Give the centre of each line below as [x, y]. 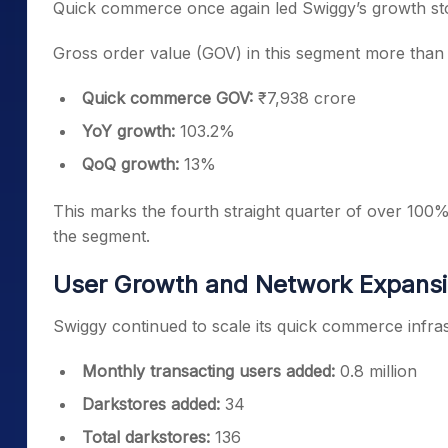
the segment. [101, 236]
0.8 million [378, 371]
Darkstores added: [151, 404]
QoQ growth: [130, 164]
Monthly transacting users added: [211, 371]
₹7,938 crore [307, 98]
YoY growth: [131, 131]
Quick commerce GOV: [170, 98]
